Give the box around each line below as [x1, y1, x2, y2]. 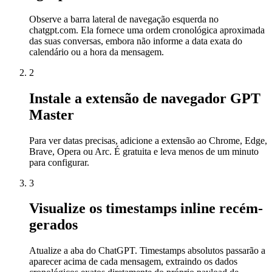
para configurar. [29, 157, 89, 168]
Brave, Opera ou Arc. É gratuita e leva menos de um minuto [29, 146, 259, 157]
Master [29, 106, 74, 123]
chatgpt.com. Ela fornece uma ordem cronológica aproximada [29, 24, 265, 35]
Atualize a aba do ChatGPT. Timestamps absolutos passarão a [29, 245, 265, 256]
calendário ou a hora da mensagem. [29, 46, 164, 57]
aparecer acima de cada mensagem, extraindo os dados [29, 256, 237, 267]
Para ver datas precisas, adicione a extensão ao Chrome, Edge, [29, 135, 267, 146]
